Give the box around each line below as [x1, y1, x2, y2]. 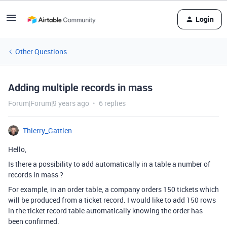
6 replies [99, 98, 126, 108]
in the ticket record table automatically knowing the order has [8, 206, 203, 215]
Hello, [8, 144, 26, 154]
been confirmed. [8, 216, 59, 226]
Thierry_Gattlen [23, 126, 72, 135]
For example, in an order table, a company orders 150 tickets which [8, 184, 219, 194]
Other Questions [15, 47, 67, 56]
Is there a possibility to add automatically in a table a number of [8, 159, 210, 169]
